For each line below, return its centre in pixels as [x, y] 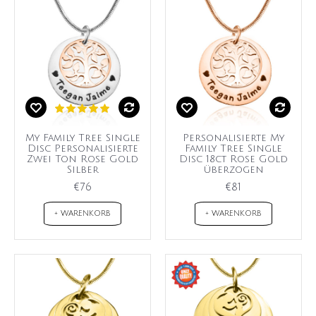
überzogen [233, 169]
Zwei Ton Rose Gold [83, 159]
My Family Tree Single [83, 138]
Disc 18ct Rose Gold [233, 159]
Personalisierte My [233, 138]
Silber [83, 169]
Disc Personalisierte [83, 148]
